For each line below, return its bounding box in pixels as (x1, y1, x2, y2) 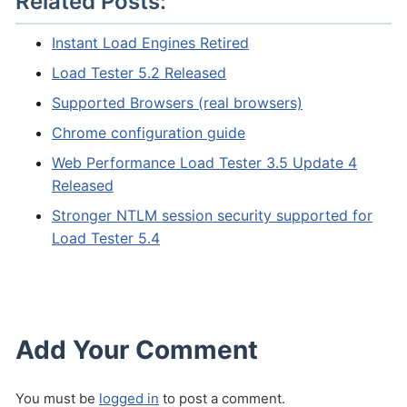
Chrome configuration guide (52, 124, 245, 142)
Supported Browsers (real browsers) (52, 94, 303, 112)
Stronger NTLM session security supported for (52, 206, 372, 224)
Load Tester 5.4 (52, 229, 160, 247)
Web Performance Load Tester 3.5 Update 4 (52, 154, 357, 172)
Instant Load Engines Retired (52, 34, 249, 52)
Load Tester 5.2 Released (52, 64, 226, 82)
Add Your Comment (15, 334, 258, 365)
